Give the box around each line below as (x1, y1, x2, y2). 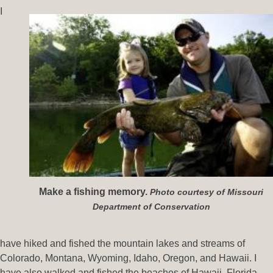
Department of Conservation (92, 201, 210, 211)
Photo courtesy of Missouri (150, 186, 263, 197)
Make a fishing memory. (39, 186, 150, 197)
